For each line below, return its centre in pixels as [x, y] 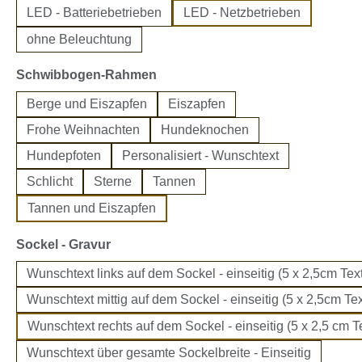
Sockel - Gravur [63, 244]
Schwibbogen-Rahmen [86, 74]
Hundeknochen [205, 129]
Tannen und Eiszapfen [92, 208]
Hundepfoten [64, 155]
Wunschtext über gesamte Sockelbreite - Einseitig [169, 352]
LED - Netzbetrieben [242, 12]
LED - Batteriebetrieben [94, 12]
